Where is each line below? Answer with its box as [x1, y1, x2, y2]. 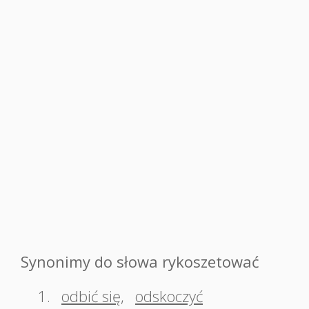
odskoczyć [135, 286, 203, 306]
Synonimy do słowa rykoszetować [21, 251, 259, 272]
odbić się [61, 286, 121, 306]
